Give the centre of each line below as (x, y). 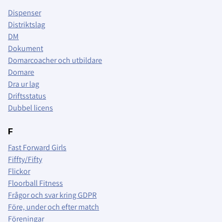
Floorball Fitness (35, 183)
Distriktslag (27, 25)
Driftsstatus (27, 96)
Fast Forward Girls (37, 148)
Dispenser (25, 13)
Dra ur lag (24, 84)
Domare (21, 72)
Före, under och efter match (54, 207)
